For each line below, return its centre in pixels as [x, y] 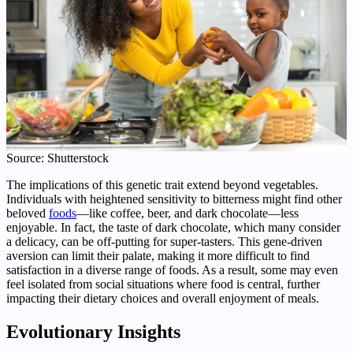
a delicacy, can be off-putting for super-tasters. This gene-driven [164, 241]
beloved [28, 213]
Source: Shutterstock [58, 158]
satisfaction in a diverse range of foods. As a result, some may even [172, 269]
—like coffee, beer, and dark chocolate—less [188, 213]
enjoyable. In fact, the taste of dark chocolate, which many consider [173, 227]
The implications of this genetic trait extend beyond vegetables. [162, 184]
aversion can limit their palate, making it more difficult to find [158, 255]
